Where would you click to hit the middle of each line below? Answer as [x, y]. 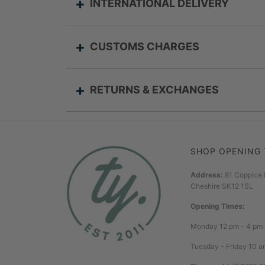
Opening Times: [218, 206]
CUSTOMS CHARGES [145, 46]
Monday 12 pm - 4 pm [227, 226]
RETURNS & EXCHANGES [154, 89]
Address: [207, 174]
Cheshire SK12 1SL [222, 186]
